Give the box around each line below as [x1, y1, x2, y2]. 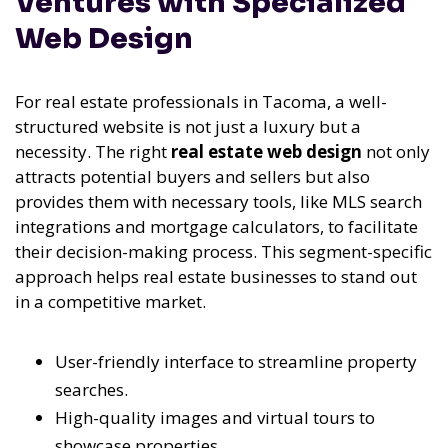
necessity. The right [15, 140, 171, 164]
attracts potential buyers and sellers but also [15, 165, 370, 189]
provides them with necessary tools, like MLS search [15, 190, 422, 214]
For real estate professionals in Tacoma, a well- [15, 90, 387, 114]
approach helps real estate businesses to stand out [15, 265, 417, 289]
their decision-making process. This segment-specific [15, 240, 432, 264]
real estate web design [171, 140, 362, 164]
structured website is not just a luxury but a [15, 115, 361, 139]
